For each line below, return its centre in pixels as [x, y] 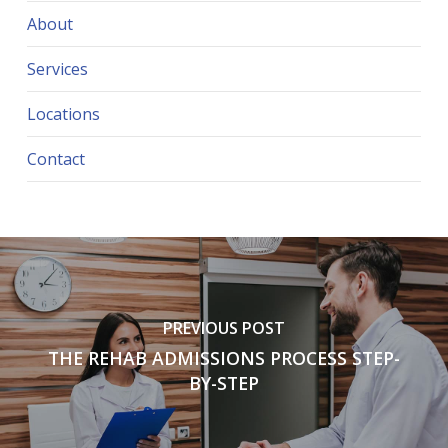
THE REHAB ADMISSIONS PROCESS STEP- [223, 358]
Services [57, 69]
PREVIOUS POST [223, 328]
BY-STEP [223, 383]
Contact [55, 159]
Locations [63, 114]
